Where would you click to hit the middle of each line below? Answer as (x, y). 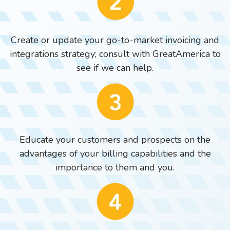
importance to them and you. (115, 167)
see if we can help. (115, 68)
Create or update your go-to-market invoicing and (115, 40)
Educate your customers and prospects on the (115, 139)
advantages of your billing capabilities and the (115, 153)
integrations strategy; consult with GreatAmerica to (115, 54)
